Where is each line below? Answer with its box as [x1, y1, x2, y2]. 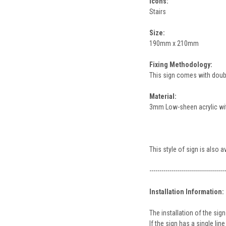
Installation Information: [149, 187, 224, 196]
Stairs [149, 7, 166, 16]
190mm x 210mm [149, 39, 199, 47]
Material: [149, 92, 177, 100]
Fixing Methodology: [149, 60, 212, 69]
